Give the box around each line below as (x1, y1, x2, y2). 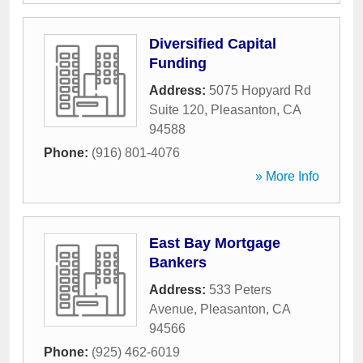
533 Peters (209, 283, 271, 297)
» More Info (255, 169, 319, 183)
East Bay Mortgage (149, 235, 280, 251)
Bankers (149, 254, 207, 271)
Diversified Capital (149, 36, 276, 52)
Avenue (149, 302, 194, 316)
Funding (149, 55, 207, 71)
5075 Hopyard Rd (209, 83, 311, 97)
